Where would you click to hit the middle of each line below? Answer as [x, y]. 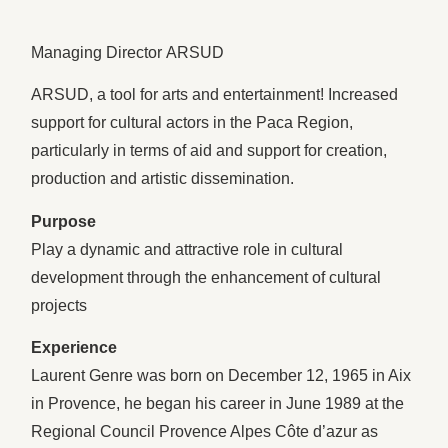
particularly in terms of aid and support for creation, [209, 151]
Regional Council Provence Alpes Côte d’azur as [205, 432]
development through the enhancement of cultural [206, 277]
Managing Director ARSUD [128, 52]
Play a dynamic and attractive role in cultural [187, 249]
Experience [74, 348]
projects [59, 305]
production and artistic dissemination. [163, 179]
